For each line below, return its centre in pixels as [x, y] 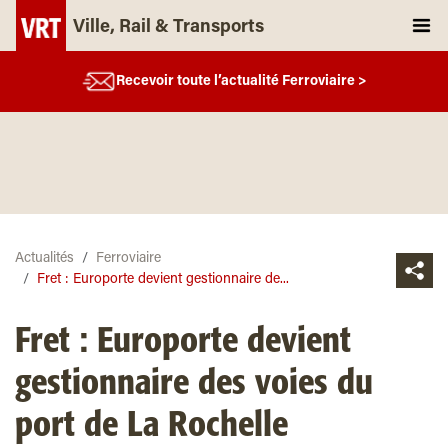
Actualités [44, 259]
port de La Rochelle [151, 426]
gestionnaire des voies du [194, 384]
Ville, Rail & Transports [168, 28]
